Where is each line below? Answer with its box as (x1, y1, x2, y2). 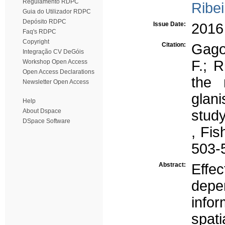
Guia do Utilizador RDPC (23, 8, 91, 15)
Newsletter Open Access (23, 78, 89, 85)
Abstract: (159, 161, 187, 168)
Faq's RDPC (23, 28, 56, 35)
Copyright (23, 38, 49, 45)
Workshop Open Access (23, 58, 87, 65)
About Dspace (23, 107, 61, 115)
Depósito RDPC (23, 18, 66, 25)
